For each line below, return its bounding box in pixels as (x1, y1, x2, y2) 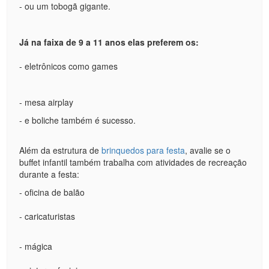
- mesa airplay (19, 96, 74, 108)
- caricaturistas (19, 210, 76, 222)
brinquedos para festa (101, 144, 186, 156)
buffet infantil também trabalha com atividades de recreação (19, 156, 247, 168)
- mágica (19, 240, 53, 252)
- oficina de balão (19, 186, 85, 198)
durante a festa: (19, 168, 80, 180)
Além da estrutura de (19, 144, 102, 156)
